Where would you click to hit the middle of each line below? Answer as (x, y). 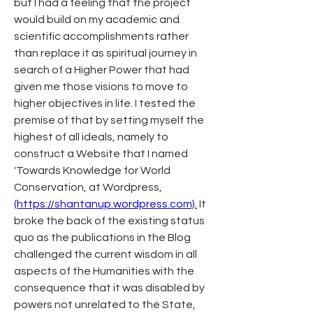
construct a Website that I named (101, 153)
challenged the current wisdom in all (105, 254)
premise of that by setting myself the (109, 120)
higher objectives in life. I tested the (105, 103)
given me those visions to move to (101, 86)
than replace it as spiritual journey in (105, 53)
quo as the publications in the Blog (102, 237)
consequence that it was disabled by (109, 287)
